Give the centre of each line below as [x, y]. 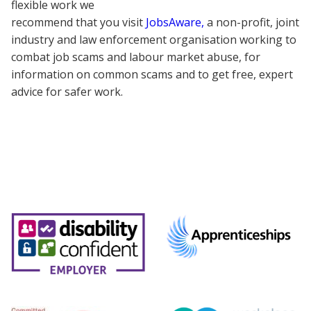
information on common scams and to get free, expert [152, 75]
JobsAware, [175, 23]
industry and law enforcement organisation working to [154, 40]
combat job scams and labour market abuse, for [136, 57]
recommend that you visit [78, 23]
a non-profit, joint [252, 23]
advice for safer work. [67, 92]
